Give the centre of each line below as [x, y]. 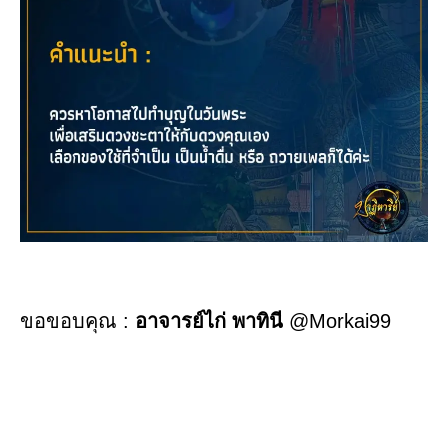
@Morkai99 [337, 321]
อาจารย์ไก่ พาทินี [209, 321]
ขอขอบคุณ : [77, 321]
